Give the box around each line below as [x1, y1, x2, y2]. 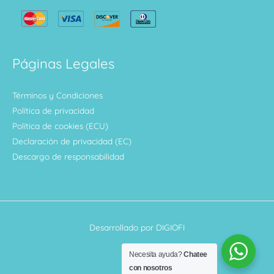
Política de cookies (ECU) [12, 120, 108, 131]
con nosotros [129, 264, 172, 272]
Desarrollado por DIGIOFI [89, 222, 185, 233]
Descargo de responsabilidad [12, 151, 124, 162]
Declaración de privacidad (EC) [12, 136, 131, 147]
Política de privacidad [12, 105, 94, 116]
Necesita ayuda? [129, 250, 184, 259]
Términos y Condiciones [12, 90, 103, 101]
